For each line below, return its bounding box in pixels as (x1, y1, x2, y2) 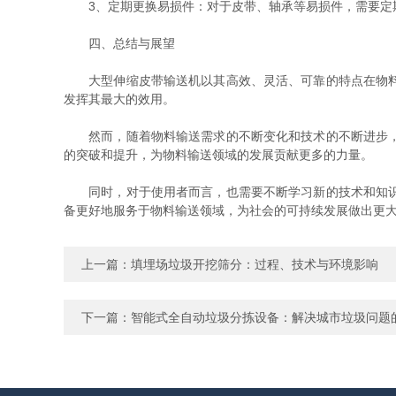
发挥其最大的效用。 (64, 92, 175, 106)
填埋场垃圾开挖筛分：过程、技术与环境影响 (131, 257, 378, 271)
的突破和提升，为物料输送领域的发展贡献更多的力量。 (64, 148, 373, 162)
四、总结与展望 (64, 36, 175, 50)
